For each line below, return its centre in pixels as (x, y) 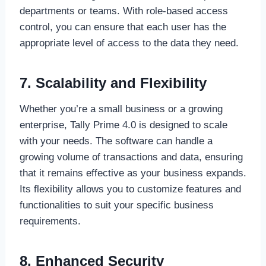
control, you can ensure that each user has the (123, 27)
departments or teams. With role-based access (123, 11)
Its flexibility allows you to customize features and (130, 189)
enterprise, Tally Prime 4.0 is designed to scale (123, 125)
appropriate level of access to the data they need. (129, 43)
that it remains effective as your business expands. (133, 173)
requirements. (50, 221)
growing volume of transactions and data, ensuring (131, 157)
